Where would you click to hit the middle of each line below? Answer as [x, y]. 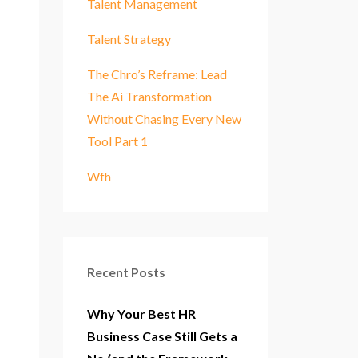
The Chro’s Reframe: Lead [157, 74]
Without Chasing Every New [164, 118]
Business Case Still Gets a [162, 336]
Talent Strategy [129, 38]
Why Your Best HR [141, 313]
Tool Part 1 [117, 141]
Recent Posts [126, 272]
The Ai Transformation [149, 96]
